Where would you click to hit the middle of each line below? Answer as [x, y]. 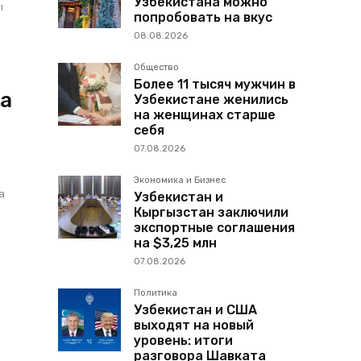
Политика [156, 293]
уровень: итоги [183, 341]
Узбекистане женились [211, 100]
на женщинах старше [205, 115]
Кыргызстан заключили [211, 213]
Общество [156, 68]
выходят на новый [194, 326]
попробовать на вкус [203, 18]
